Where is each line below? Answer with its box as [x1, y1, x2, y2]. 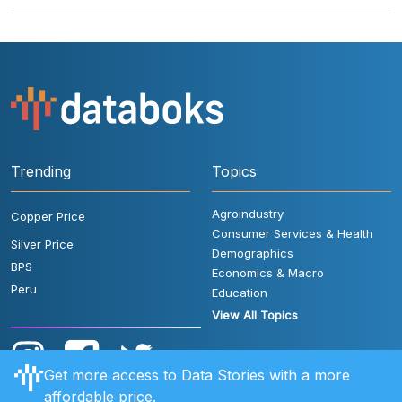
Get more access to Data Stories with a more [44, 366, 350, 384]
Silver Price [11, 236, 74, 251]
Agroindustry [212, 205, 284, 221]
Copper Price [11, 208, 85, 223]
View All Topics [212, 307, 298, 322]
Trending [11, 162, 71, 180]
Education [212, 284, 267, 300]
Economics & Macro [212, 265, 324, 280]
